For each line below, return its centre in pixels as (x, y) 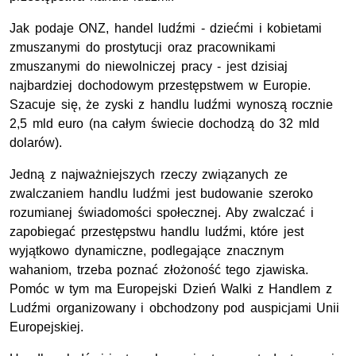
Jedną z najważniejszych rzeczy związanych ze (149, 174)
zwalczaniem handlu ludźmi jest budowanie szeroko (161, 193)
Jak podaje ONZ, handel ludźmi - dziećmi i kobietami (166, 28)
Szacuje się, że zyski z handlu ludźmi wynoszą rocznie (172, 104)
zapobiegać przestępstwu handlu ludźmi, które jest (157, 231)
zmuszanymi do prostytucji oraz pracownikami (143, 47)
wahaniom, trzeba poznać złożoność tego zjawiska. (159, 269)
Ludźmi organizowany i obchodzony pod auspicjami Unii (175, 308)
